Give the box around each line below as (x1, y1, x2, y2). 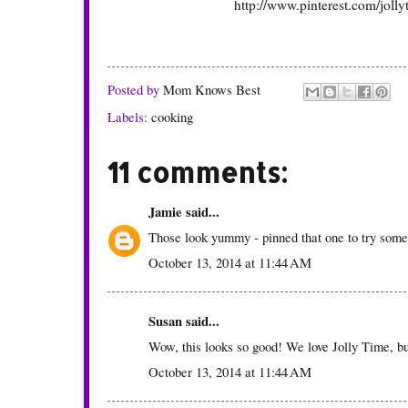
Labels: (107, 107, 151, 127)
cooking (151, 107, 193, 127)
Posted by (107, 80, 163, 99)
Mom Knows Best (163, 80, 260, 99)
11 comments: (107, 155, 288, 190)
